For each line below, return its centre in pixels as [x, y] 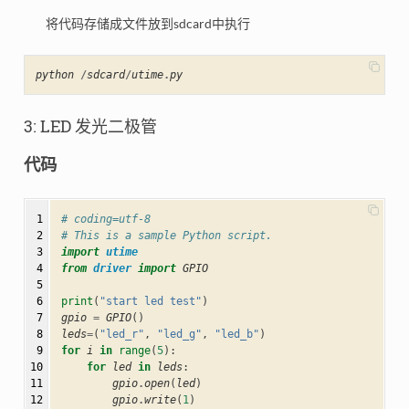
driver [112, 268]
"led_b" [236, 334]
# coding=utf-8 [105, 219]
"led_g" [179, 334]
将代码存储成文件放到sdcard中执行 [147, 24]
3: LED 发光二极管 [90, 126]
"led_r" [121, 334]
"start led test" [150, 301]
